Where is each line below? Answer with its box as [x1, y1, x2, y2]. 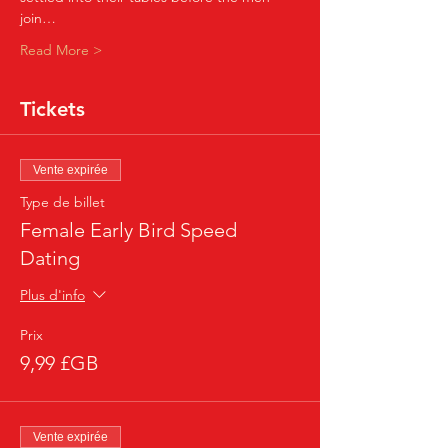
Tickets [20, 97, 85, 121]
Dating [20, 246, 80, 270]
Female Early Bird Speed [20, 218, 237, 242]
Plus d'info [20, 286, 85, 305]
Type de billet [20, 193, 105, 211]
